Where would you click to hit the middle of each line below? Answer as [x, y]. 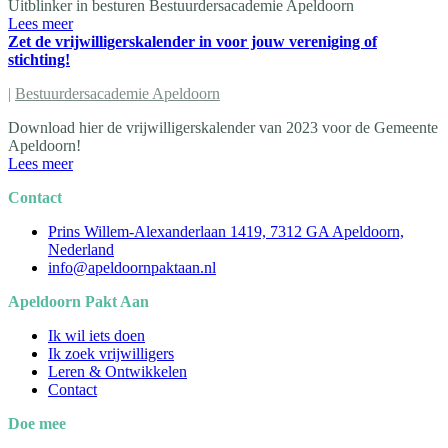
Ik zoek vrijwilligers [111, 353]
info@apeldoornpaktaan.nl [132, 267]
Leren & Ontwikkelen [117, 371]
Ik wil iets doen [96, 335]
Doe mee [37, 423]
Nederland [81, 249]
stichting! [39, 59]
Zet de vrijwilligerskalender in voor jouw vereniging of [192, 41]
